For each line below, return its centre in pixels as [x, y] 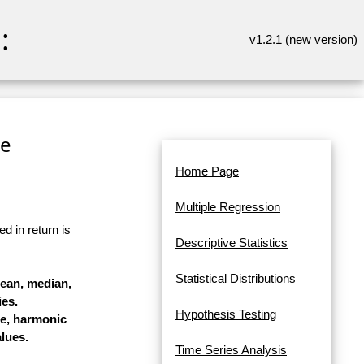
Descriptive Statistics [232, 243]
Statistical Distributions [236, 279]
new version [321, 39]
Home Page [207, 171]
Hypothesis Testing [226, 314]
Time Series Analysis [231, 350]
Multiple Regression [228, 207]
